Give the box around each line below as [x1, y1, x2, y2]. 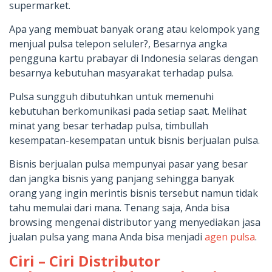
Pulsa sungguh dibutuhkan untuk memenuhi [9, 89, 214, 103]
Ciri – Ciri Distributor [9, 250, 160, 271]
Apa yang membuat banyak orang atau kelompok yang [9, 22, 260, 36]
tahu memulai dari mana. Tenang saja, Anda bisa [9, 200, 229, 214]
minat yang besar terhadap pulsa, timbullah [9, 118, 208, 132]
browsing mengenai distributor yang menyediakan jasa [9, 215, 260, 229]
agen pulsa [205, 229, 255, 243]
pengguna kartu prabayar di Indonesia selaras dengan [9, 51, 258, 65]
